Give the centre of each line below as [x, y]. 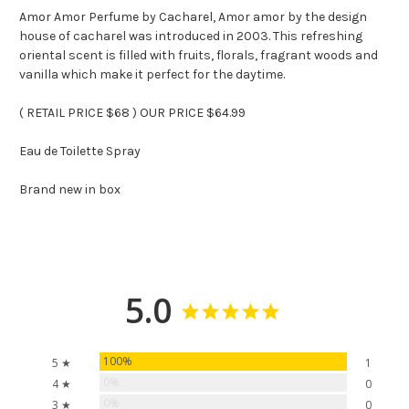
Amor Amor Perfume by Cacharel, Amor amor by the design [193, 17]
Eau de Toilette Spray [80, 152]
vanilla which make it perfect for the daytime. [152, 75]
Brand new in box [70, 190]
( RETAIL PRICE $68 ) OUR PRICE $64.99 [132, 113]
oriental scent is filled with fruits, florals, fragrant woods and [199, 56]
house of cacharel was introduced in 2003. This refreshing [191, 37]
